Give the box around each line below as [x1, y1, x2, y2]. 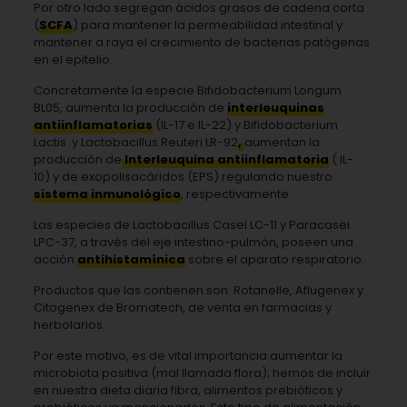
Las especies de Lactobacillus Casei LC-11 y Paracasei [33, 215, 350, 233]
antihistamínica [76, 250, 185, 268]
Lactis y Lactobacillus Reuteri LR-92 [33, 133, 238, 151]
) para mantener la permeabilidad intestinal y [72, 15, 342, 34]
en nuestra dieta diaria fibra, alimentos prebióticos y [33, 381, 342, 399]
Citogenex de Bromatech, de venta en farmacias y [33, 298, 332, 316]
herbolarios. [33, 315, 105, 333]
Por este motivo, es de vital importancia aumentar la [33, 346, 342, 364]
